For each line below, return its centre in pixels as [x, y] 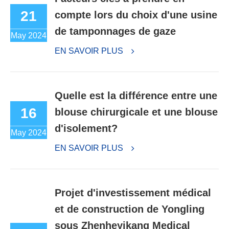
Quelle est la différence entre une [136, 95]
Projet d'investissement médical [133, 192]
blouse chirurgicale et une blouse [136, 112]
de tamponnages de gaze [115, 31]
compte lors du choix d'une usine [136, 15]
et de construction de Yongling [130, 209]
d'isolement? [86, 128]
